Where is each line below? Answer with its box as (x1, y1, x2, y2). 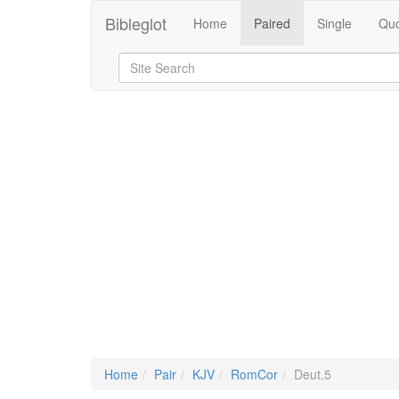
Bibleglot (105, 12, 167, 35)
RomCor (231, 365, 278, 383)
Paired (254, 14, 290, 32)
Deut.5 (294, 365, 331, 383)
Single (317, 14, 352, 32)
